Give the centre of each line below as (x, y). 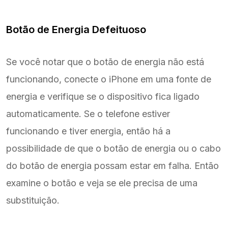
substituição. (33, 200)
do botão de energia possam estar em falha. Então (112, 165)
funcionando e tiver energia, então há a (88, 131)
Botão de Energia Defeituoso (76, 29)
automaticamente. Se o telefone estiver (88, 113)
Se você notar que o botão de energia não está (105, 62)
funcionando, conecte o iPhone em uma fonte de (109, 79)
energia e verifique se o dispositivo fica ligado (103, 96)
